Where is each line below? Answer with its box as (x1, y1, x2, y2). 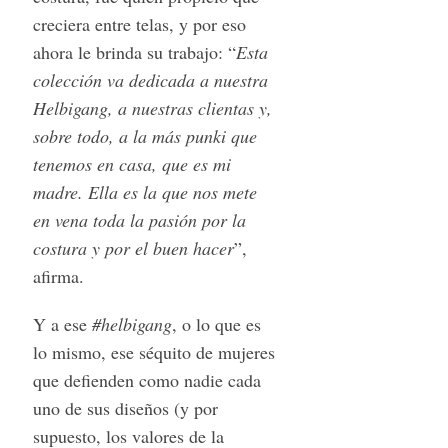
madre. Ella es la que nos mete (32, 179, 257, 204)
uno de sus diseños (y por (32, 395, 218, 420)
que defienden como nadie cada (32, 367, 261, 392)
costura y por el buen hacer (32, 235, 234, 260)
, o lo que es (171, 311, 261, 336)
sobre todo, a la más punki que (32, 123, 257, 148)
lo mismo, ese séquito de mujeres (32, 339, 275, 364)
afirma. (32, 263, 84, 288)
